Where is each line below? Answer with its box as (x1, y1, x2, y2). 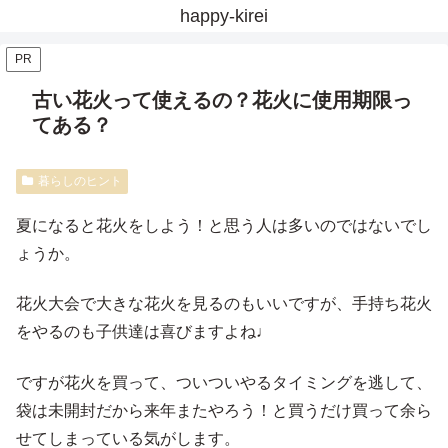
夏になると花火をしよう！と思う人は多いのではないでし (16, 217, 432, 234)
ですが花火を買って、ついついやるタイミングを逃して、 (16, 373, 432, 391)
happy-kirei (180, 6, 268, 26)
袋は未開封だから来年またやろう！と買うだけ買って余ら (16, 401, 432, 419)
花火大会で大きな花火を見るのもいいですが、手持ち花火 (16, 295, 432, 313)
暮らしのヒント (37, 174, 122, 188)
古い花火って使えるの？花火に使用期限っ (32, 89, 412, 111)
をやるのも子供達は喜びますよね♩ (16, 323, 272, 341)
